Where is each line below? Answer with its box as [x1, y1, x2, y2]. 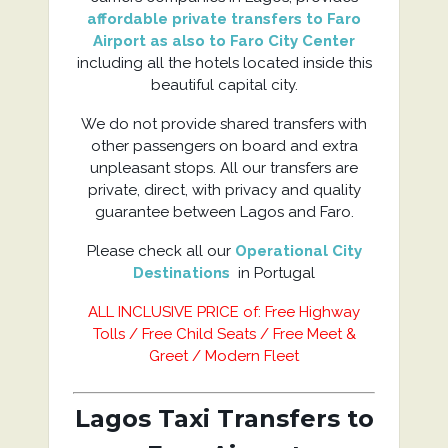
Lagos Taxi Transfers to [74, 404, 374, 433]
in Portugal [238, 264, 315, 282]
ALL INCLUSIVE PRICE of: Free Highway [88, 303, 360, 321]
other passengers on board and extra [90, 137, 358, 155]
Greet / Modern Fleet [149, 347, 299, 365]
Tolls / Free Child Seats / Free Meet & [92, 325, 356, 343]
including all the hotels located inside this [76, 54, 372, 72]
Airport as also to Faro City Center [93, 32, 355, 50]
